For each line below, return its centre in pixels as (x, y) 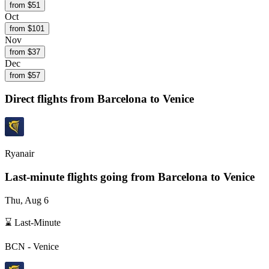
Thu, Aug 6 (27, 200)
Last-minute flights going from (81, 177)
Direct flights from (51, 99)
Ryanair (20, 154)
